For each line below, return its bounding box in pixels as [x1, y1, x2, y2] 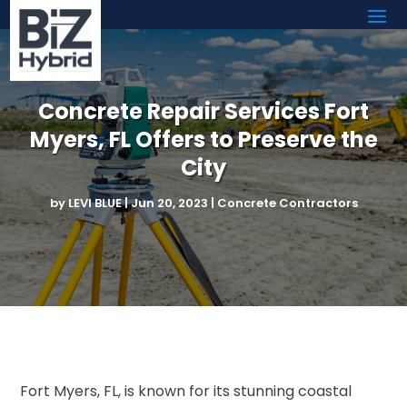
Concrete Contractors [216, 194, 358, 212]
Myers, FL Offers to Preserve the [29, 124, 378, 154]
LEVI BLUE [67, 194, 122, 212]
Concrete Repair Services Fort [38, 95, 369, 126]
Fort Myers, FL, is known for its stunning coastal [20, 380, 352, 402]
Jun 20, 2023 [130, 194, 208, 212]
